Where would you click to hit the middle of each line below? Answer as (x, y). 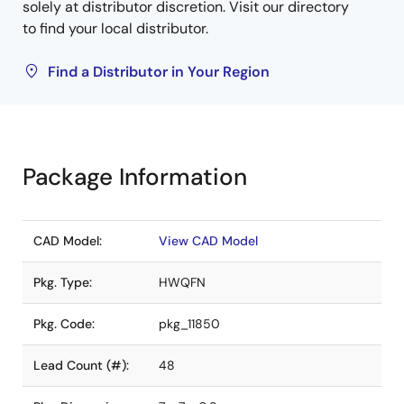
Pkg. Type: (63, 282)
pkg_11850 (189, 324)
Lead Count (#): (81, 365)
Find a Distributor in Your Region (159, 72)
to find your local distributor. (115, 28)
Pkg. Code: (64, 324)
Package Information (135, 177)
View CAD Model (208, 241)
